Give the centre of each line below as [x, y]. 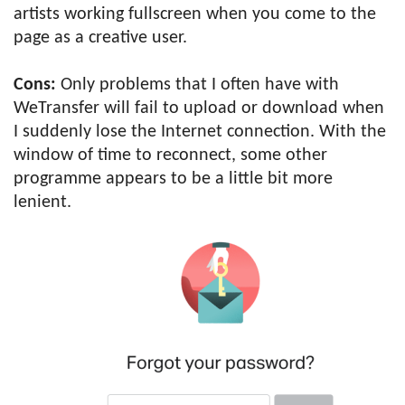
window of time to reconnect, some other [170, 155]
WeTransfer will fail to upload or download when [199, 108]
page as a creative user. [100, 38]
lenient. [42, 202]
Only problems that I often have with [198, 85]
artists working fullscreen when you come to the [195, 14]
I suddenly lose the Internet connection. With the [200, 132]
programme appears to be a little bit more [173, 179]
